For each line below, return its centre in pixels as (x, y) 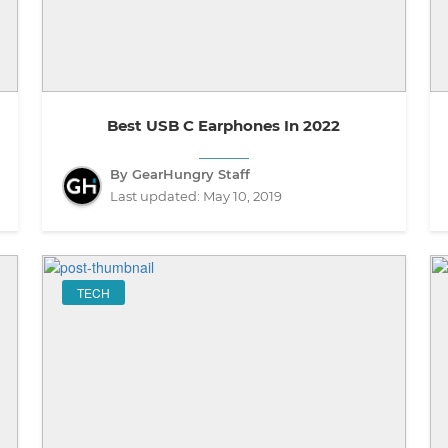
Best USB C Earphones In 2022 (224, 126)
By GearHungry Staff (179, 174)
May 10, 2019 (242, 196)
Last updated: (156, 196)
